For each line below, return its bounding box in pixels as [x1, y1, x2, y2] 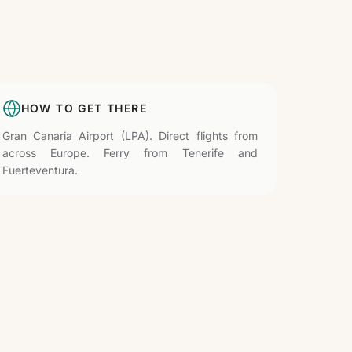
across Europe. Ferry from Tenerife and [2, 146, 258, 159]
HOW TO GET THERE [20, 101, 148, 115]
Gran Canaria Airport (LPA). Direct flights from [2, 129, 258, 142]
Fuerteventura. [2, 163, 78, 177]
